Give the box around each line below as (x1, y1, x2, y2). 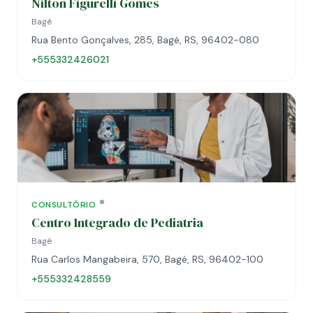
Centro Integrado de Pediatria (31, 214, 203, 231)
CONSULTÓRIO (31, 199, 96, 210)
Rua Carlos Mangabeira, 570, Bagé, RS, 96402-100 (31, 253, 263, 265)
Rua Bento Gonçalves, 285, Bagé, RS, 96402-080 (31, 34, 259, 46)
